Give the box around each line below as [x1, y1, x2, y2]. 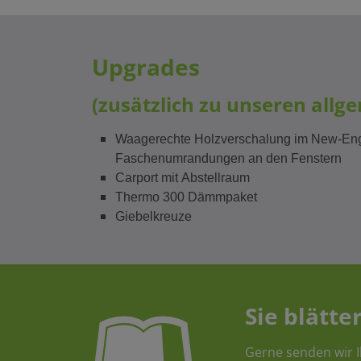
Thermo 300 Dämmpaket [114, 189, 257, 204]
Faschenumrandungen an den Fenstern [114, 151, 342, 165]
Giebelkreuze [114, 209, 192, 223]
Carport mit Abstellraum [114, 170, 250, 185]
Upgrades [92, 51, 200, 82]
